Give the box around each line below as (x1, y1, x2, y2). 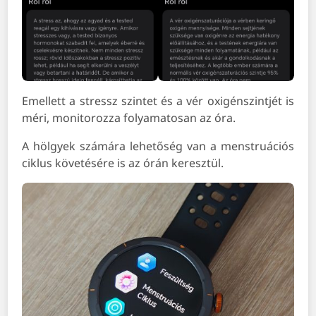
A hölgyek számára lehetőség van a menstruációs (22, 138, 294, 154)
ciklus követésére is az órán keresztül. (22, 154, 224, 171)
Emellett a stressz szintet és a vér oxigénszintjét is (22, 92, 294, 109)
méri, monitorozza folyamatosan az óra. (22, 109, 236, 126)
